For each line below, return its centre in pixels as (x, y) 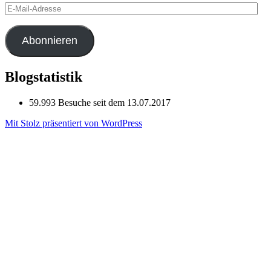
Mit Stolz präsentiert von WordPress (73, 123)
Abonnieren (49, 41)
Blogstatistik (44, 77)
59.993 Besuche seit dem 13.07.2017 (100, 102)
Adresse (20, 29)
